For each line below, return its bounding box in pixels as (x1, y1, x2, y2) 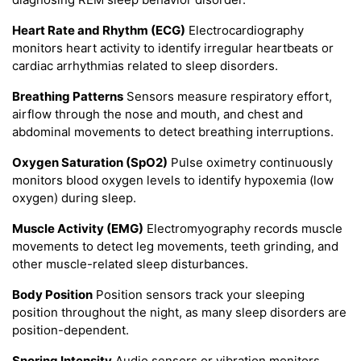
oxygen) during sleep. (12, 190, 136, 206)
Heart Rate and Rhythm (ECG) (12, 23, 185, 39)
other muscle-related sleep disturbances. (12, 256, 248, 272)
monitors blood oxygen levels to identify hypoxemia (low (12, 172, 334, 189)
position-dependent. (12, 322, 129, 338)
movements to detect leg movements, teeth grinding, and (12, 239, 338, 255)
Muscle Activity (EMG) (12, 221, 143, 237)
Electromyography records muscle (143, 221, 342, 237)
